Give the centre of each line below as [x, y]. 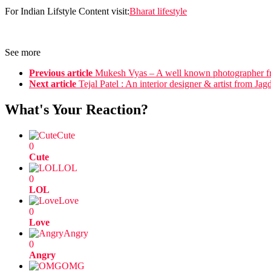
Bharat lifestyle [158, 11]
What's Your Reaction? [77, 110]
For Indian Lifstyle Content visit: [67, 11]
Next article [53, 84]
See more [23, 53]
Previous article [61, 73]
